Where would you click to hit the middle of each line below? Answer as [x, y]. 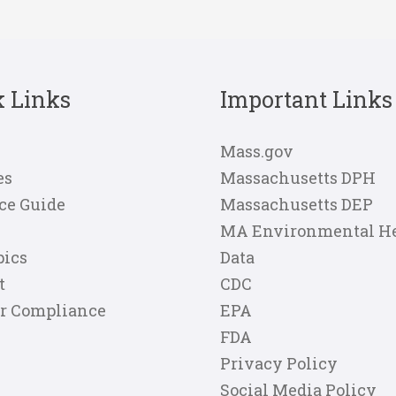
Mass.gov [257, 152]
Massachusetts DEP [297, 205]
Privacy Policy [279, 364]
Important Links [306, 100]
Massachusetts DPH [298, 178]
